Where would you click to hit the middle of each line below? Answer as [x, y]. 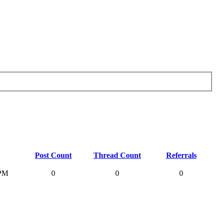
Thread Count [117, 155]
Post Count [53, 155]
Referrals [181, 155]
